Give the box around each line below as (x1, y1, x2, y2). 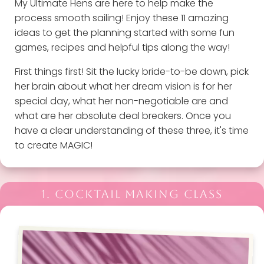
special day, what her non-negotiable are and (14, 94, 228, 108)
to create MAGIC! (14, 138, 93, 152)
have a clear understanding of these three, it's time (14, 123, 249, 137)
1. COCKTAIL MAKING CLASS (41, 187, 223, 201)
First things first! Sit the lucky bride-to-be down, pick (14, 64, 249, 78)
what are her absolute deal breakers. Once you (14, 108, 231, 123)
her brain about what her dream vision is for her (14, 79, 232, 93)
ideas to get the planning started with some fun (14, 25, 235, 39)
